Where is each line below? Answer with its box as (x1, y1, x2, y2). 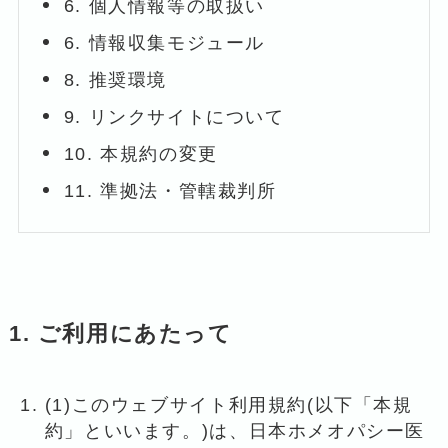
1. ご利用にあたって (8, 321, 233, 346)
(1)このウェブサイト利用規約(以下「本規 (44, 394, 413, 415)
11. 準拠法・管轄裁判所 (63, 180, 277, 201)
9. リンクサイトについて (63, 106, 285, 127)
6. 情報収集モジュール (63, 32, 266, 53)
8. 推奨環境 (63, 69, 167, 90)
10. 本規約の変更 (63, 143, 218, 164)
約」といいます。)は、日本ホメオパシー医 (44, 420, 426, 441)
